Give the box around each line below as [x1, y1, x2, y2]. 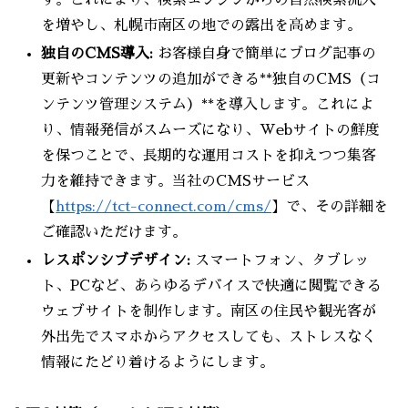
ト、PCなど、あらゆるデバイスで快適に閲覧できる [41, 278, 382, 293]
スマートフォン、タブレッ [190, 252, 371, 268]
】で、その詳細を [271, 199, 389, 214]
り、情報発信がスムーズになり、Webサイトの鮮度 [41, 122, 381, 138]
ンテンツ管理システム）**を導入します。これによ [41, 97, 375, 112]
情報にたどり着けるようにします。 [41, 354, 275, 370]
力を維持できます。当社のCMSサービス [41, 173, 311, 189]
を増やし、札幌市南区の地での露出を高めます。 [41, 17, 362, 33]
